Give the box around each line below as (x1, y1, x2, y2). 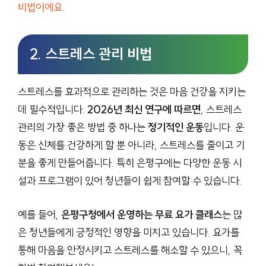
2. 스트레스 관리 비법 (30, 45, 152, 63)
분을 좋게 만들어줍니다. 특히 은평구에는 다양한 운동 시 (18, 156, 242, 170)
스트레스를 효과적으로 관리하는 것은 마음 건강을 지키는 (18, 84, 246, 99)
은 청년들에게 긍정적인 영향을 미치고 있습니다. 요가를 (18, 225, 239, 239)
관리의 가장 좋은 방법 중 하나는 (18, 120, 148, 134)
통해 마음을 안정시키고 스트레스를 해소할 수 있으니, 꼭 (18, 243, 242, 257)
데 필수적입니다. (18, 102, 87, 116)
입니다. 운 (204, 120, 244, 134)
